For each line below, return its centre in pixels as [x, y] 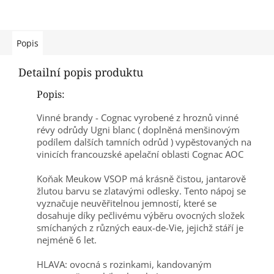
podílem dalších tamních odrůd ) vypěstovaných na [144, 142]
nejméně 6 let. [67, 240]
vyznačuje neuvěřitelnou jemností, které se [127, 203]
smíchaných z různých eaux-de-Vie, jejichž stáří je [140, 228]
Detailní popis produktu [81, 72]
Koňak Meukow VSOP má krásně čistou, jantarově [141, 179]
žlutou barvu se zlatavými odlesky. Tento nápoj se [141, 191]
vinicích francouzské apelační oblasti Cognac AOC [140, 154]
